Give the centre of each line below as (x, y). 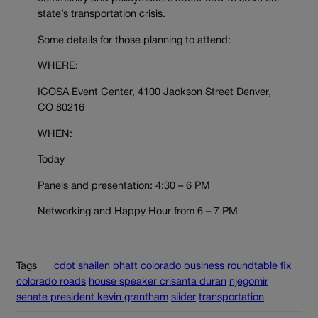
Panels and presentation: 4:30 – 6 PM (124, 186)
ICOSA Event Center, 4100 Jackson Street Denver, (154, 93)
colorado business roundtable (209, 266)
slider (183, 297)
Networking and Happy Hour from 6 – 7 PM (138, 212)
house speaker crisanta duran (158, 282)
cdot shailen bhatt (96, 266)
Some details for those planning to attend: (134, 40)
